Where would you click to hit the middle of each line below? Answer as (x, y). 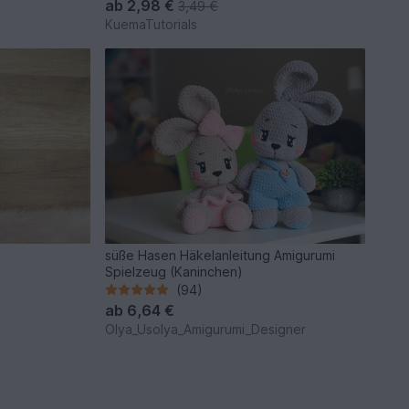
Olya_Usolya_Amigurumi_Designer (206, 329)
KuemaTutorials (152, 25)
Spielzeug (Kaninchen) (174, 271)
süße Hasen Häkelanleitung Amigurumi (220, 255)
